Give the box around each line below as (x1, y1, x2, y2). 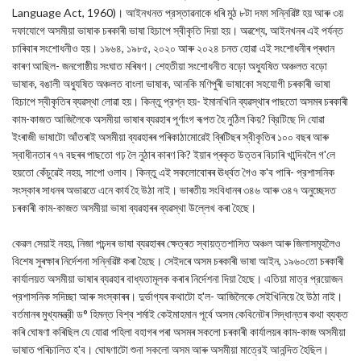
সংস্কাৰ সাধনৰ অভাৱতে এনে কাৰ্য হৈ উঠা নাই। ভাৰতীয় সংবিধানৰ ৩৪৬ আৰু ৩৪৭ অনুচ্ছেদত (12, 183, 336, 197)
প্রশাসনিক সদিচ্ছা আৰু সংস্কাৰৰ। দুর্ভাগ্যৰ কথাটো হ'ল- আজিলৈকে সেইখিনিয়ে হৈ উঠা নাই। (12, 289, 342, 303)
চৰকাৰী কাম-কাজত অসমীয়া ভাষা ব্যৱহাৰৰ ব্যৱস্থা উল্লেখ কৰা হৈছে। (12, 201, 256, 214)
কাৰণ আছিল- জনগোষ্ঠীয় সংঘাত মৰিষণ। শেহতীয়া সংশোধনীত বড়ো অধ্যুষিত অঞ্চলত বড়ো (12, 59, 327, 73)
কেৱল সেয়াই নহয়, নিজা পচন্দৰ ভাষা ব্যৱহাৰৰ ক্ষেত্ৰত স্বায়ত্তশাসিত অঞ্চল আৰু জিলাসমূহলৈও (12, 236, 341, 250)
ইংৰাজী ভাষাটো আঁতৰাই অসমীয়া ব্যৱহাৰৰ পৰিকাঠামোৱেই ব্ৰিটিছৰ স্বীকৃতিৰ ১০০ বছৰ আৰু (12, 130, 329, 143)
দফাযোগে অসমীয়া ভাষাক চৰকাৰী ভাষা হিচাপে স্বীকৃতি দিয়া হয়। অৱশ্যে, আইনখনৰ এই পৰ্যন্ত (12, 23, 343, 37)
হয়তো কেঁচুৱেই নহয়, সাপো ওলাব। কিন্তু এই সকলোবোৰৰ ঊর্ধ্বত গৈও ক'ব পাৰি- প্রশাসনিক (12, 165, 334, 179)
